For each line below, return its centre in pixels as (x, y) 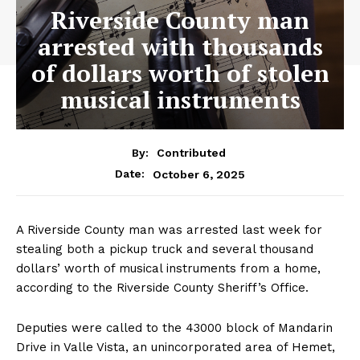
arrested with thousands (180, 46)
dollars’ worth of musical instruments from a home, (168, 269)
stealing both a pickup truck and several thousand (165, 250)
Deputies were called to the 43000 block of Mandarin (174, 328)
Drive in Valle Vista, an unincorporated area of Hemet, (176, 348)
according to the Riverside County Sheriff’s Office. (164, 288)
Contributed (191, 153)
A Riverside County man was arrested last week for (169, 230)
